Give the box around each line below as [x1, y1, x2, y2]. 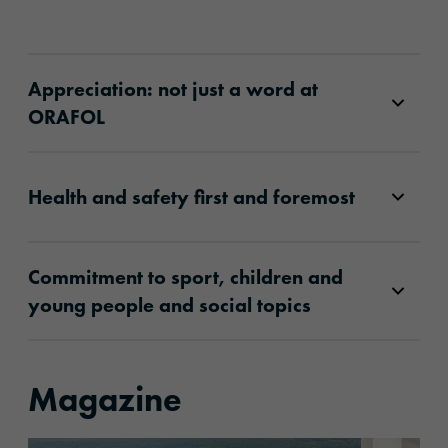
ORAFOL [28, 104, 105, 131]
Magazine [28, 378, 182, 422]
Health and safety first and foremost [28, 184, 355, 211]
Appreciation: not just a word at [28, 76, 318, 103]
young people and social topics [28, 292, 311, 319]
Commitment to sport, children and [28, 264, 343, 291]
